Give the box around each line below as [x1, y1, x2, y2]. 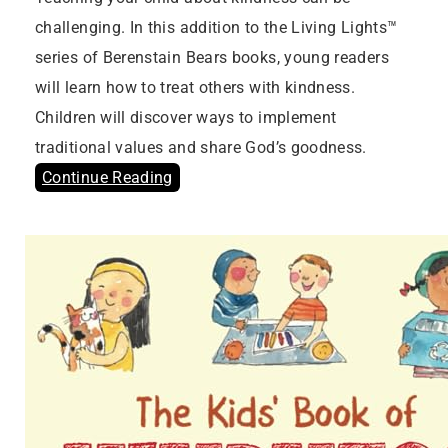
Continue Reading [42, 168, 173, 188]
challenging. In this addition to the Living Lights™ [35, 18, 398, 38]
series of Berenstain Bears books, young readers [35, 48, 389, 68]
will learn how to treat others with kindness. [35, 78, 356, 98]
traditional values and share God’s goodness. [35, 138, 367, 158]
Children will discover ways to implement [35, 108, 337, 128]
